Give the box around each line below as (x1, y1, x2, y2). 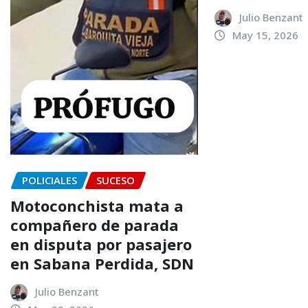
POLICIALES (22, 173, 77, 188)
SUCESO (96, 173, 135, 188)
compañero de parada (10, 214, 179, 235)
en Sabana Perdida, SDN (10, 252, 194, 274)
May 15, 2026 (232, 28, 299, 43)
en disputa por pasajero (10, 233, 192, 254)
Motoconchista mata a (10, 195, 184, 216)
